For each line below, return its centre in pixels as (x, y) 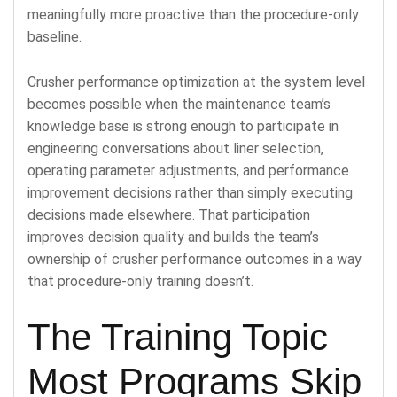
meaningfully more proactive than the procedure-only (193, 14)
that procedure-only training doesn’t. (140, 281)
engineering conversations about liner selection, (175, 148)
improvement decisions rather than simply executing (190, 192)
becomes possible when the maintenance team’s (179, 104)
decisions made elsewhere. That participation (169, 214)
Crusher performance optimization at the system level (196, 82)
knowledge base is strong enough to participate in (183, 126)
